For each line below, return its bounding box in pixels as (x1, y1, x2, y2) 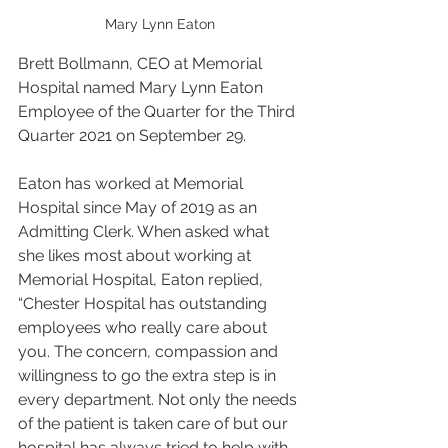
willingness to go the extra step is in (18, 366, 280, 386)
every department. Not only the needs (18, 390, 301, 410)
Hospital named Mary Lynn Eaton (18, 78, 267, 98)
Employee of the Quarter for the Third (18, 102, 299, 122)
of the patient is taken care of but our (18, 414, 292, 434)
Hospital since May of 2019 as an (18, 198, 261, 218)
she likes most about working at (18, 246, 255, 266)
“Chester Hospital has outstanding (18, 294, 271, 314)
